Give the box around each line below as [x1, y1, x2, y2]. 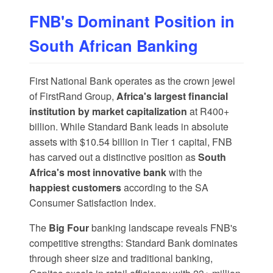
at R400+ [187, 104, 229, 119]
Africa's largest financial [116, 89, 228, 104]
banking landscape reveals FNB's [89, 221, 237, 235]
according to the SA [121, 180, 208, 195]
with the [166, 165, 202, 180]
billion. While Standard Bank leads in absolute [29, 119, 229, 134]
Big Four [49, 221, 89, 235]
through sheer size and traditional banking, [29, 251, 213, 266]
